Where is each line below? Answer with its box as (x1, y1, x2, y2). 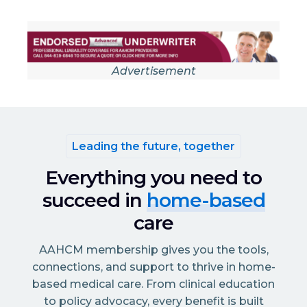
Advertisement (111, 64, 196, 78)
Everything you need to (45, 166, 262, 190)
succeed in (42, 188, 147, 212)
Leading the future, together (72, 140, 235, 153)
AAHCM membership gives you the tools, (38, 243, 269, 257)
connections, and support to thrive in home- (32, 260, 275, 274)
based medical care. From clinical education (32, 278, 275, 291)
